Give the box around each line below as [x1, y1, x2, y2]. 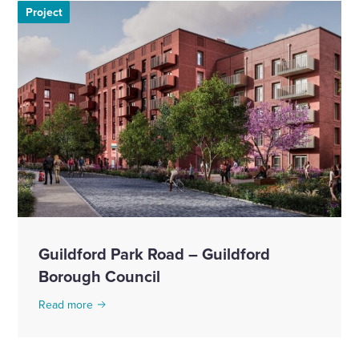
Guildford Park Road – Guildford [38, 241, 270, 265]
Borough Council [38, 264, 160, 288]
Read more [38, 296, 93, 313]
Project [25, 3, 63, 20]
